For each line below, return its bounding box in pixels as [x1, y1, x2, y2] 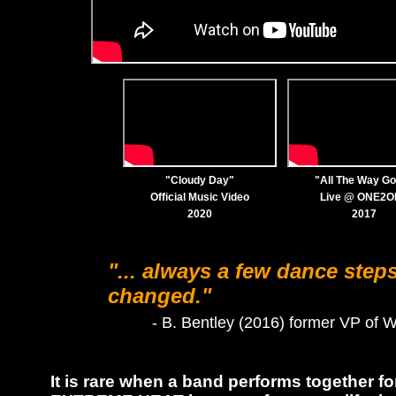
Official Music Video [150, 191, 249, 203]
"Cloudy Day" [165, 174, 234, 187]
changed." [107, 284, 211, 308]
